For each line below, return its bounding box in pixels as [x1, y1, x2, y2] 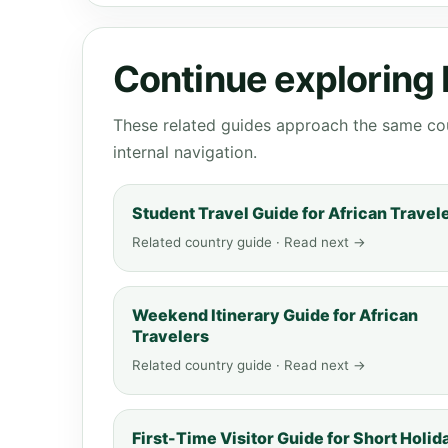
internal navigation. [113, 142, 257, 162]
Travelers [132, 326, 209, 346]
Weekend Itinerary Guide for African [132, 305, 418, 325]
